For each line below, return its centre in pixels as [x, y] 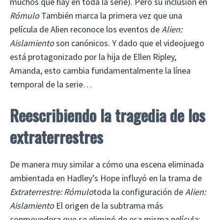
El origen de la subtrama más [110, 206]
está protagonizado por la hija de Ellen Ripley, [93, 57]
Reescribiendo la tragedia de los [108, 115]
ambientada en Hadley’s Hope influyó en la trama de [106, 178]
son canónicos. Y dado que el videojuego [130, 43]
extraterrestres [56, 137]
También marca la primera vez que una [111, 16]
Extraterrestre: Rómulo [52, 192]
